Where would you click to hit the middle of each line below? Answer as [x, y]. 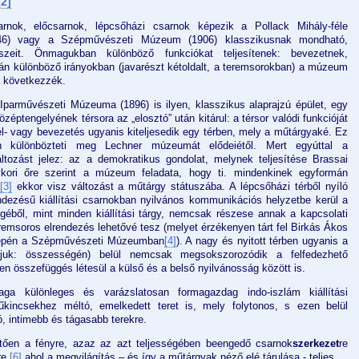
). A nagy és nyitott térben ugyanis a [262, 241]
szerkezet [316, 344]
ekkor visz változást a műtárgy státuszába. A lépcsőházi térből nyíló [180, 187]
